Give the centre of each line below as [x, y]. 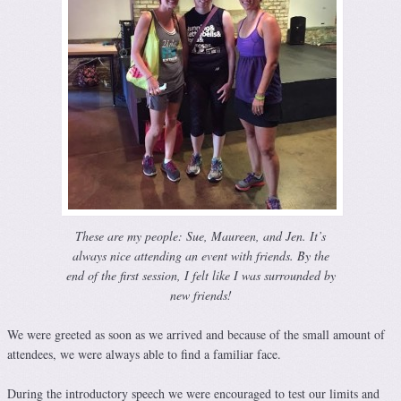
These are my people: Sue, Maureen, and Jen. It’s [200, 235]
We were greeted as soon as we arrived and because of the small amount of [196, 334]
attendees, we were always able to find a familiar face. [144, 354]
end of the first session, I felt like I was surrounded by [200, 275]
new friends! [200, 294]
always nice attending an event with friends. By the [200, 255]
